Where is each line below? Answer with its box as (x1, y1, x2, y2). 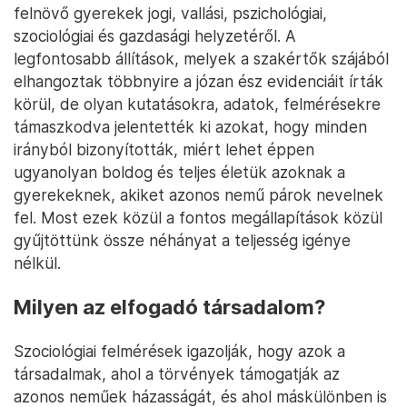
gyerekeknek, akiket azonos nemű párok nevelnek (14, 185, 383, 205)
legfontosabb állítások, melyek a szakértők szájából (14, 49, 389, 69)
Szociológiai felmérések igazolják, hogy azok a (14, 342, 345, 362)
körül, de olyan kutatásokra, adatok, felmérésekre (14, 94, 381, 114)
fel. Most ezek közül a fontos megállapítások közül (14, 208, 382, 228)
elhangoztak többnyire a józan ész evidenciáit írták (14, 72, 383, 92)
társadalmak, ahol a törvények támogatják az (14, 364, 340, 384)
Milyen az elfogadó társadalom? (14, 295, 325, 320)
